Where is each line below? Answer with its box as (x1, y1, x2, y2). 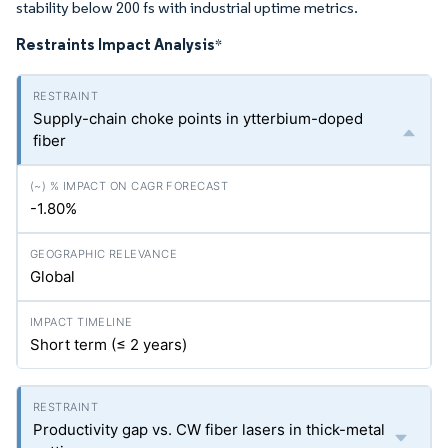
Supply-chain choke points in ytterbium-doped (33, 109, 363, 129)
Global (30, 267, 75, 287)
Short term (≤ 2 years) (30, 335, 187, 355)
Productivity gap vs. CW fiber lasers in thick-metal (33, 420, 385, 440)
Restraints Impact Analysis (16, 34, 215, 55)
